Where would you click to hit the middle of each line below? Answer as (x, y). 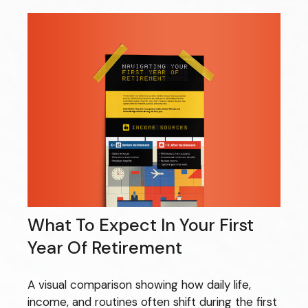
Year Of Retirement (105, 247)
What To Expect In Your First (141, 225)
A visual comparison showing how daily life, (139, 285)
